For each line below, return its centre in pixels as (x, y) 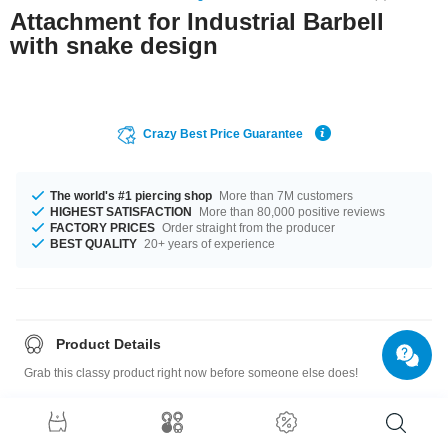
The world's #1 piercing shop (131, 195)
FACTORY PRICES (102, 227)
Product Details (108, 343)
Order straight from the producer (247, 227)
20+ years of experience (208, 243)
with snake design (114, 45)
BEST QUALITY (93, 243)
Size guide (91, 425)
